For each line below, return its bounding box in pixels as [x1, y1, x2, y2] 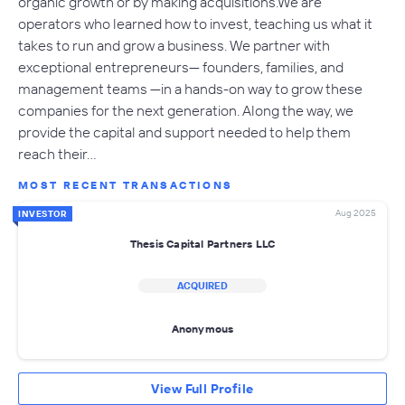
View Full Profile [151, 381, 254, 398]
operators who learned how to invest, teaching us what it [18, 14, 372, 33]
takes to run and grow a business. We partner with [18, 36, 330, 55]
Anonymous [171, 321, 234, 335]
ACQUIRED [177, 279, 228, 293]
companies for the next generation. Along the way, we [18, 101, 353, 120]
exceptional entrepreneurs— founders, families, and [18, 58, 344, 77]
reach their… [18, 145, 97, 164]
